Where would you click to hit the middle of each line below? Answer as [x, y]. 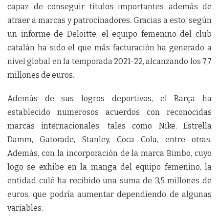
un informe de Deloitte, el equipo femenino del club [109, 34]
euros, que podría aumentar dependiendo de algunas [109, 194]
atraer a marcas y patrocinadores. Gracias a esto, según [109, 20]
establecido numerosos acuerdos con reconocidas [109, 112]
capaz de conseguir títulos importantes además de [109, 7]
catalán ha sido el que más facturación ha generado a [109, 48]
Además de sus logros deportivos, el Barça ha [109, 99]
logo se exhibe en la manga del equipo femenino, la [109, 167]
